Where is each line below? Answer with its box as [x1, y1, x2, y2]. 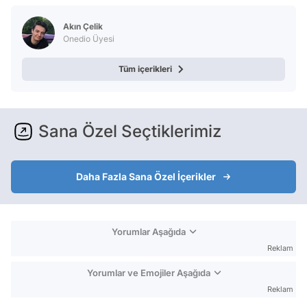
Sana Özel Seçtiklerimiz [38, 121, 221, 141]
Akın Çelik [63, 21, 103, 32]
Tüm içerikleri [119, 63, 172, 74]
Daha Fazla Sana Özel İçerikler [76, 170, 216, 182]
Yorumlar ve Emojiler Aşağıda [86, 267, 210, 278]
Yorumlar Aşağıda [111, 225, 186, 237]
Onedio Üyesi [63, 33, 114, 44]
